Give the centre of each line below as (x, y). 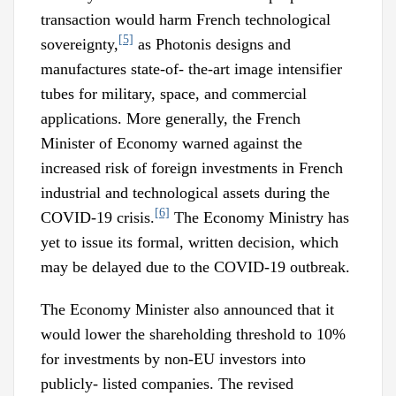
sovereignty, (80, 44)
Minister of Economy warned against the (171, 143)
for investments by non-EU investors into (173, 358)
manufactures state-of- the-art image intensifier (191, 69)
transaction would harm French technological (186, 19)
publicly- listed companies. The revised (167, 383)
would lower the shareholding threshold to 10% (193, 334)
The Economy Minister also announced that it (187, 309)
